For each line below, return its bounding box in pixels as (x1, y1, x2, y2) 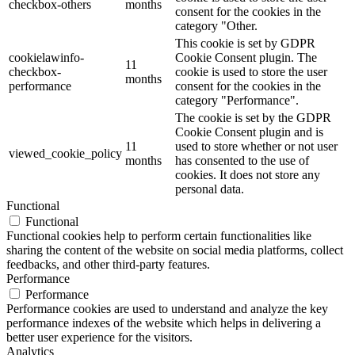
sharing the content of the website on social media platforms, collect (6, 243, 343, 258)
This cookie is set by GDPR (175, 36, 315, 51)
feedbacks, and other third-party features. (6, 258, 210, 272)
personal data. (175, 182, 244, 197)
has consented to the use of (175, 154, 309, 168)
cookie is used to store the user (175, 65, 327, 79)
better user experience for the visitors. (6, 330, 193, 345)
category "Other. (175, 19, 258, 33)
